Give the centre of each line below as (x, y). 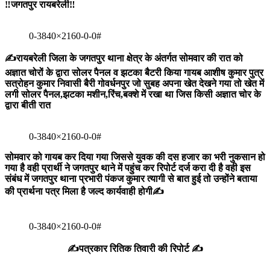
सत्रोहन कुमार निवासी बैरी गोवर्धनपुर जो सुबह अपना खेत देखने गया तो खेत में (134, 84)
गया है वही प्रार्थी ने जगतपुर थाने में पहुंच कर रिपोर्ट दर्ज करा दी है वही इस (128, 168)
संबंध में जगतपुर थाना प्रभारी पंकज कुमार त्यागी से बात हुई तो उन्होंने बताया (131, 179)
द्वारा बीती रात (28, 105)
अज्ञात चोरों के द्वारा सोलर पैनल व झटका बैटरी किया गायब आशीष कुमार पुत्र (134, 73)
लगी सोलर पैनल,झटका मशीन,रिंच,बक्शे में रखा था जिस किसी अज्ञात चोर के (133, 95)
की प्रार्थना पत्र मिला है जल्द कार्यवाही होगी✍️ (84, 192)
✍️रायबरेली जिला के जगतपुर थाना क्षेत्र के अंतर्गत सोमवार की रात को (124, 58)
